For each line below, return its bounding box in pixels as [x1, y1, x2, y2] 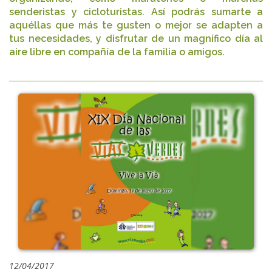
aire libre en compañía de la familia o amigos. [9, 46, 225, 58]
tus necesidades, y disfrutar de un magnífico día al [9, 33, 263, 44]
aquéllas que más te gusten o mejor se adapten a [9, 19, 263, 31]
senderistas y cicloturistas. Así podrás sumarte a [9, 6, 263, 18]
